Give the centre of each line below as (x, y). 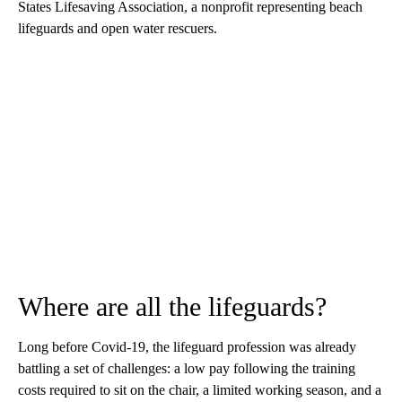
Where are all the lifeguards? (172, 306)
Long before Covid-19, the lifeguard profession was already (187, 346)
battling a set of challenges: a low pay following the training (187, 368)
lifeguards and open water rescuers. (118, 28)
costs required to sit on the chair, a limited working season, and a (200, 389)
